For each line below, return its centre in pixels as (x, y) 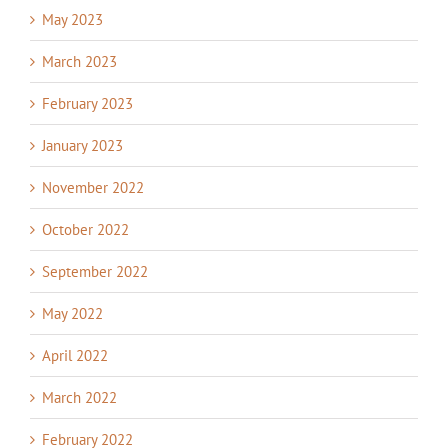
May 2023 (72, 20)
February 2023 (87, 104)
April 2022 (75, 356)
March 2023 (79, 62)
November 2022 (93, 188)
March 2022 (79, 398)
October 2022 (85, 230)
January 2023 (82, 146)
